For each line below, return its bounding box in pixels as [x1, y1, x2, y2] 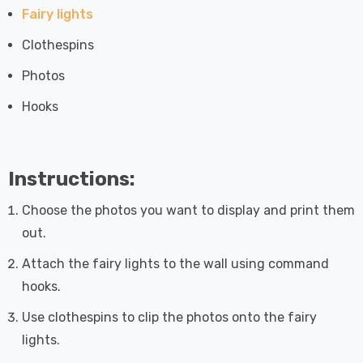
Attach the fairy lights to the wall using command [22, 255, 329, 271]
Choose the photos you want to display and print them [22, 202, 355, 218]
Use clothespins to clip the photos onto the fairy [22, 309, 317, 325]
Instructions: [8, 167, 135, 190]
